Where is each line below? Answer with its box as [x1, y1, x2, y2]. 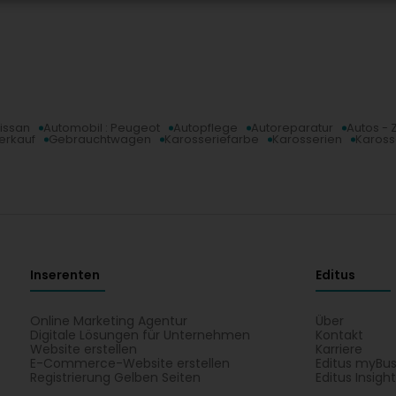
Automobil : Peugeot [43, 119, 160, 136]
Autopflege [173, 119, 238, 136]
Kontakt [316, 326, 364, 344]
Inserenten [29, 266, 100, 284]
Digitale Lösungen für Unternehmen [29, 326, 250, 344]
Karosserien [272, 131, 342, 148]
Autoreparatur [251, 119, 333, 136]
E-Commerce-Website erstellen [29, 354, 230, 372]
